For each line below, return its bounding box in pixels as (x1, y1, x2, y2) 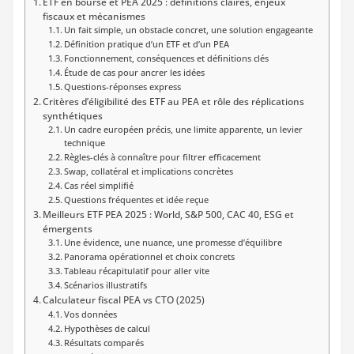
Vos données (63, 308, 117, 320)
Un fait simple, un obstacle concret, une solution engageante (63, 24, 313, 36)
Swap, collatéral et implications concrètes (63, 165, 233, 177)
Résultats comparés (63, 337, 144, 348)
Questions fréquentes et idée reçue (63, 194, 209, 205)
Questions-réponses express (63, 81, 181, 92)
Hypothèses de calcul (63, 322, 150, 334)
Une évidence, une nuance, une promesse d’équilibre (63, 236, 282, 248)
